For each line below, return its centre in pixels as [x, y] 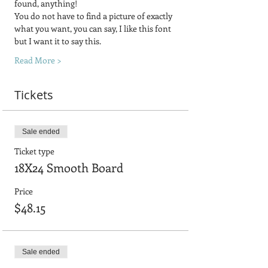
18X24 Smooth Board [69, 167]
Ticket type [34, 151]
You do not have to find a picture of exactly [94, 16]
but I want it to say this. [58, 41]
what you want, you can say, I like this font [94, 28]
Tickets [34, 95]
